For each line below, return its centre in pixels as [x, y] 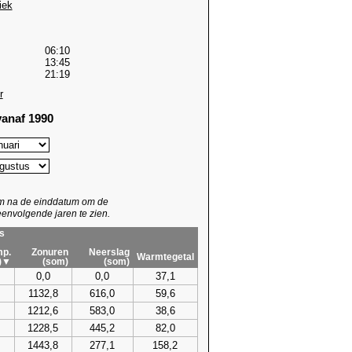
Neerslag [109, 252]
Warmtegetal [165, 257]
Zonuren [49, 252]
